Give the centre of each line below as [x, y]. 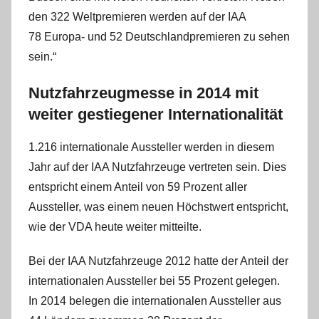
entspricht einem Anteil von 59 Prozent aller [138, 187]
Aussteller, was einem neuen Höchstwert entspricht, [158, 206]
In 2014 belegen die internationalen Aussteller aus [155, 300]
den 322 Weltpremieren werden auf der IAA [137, 17]
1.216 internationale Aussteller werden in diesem [151, 147]
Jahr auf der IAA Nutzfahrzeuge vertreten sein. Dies [157, 167]
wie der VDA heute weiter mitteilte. [115, 226]
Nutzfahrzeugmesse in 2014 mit [143, 93]
